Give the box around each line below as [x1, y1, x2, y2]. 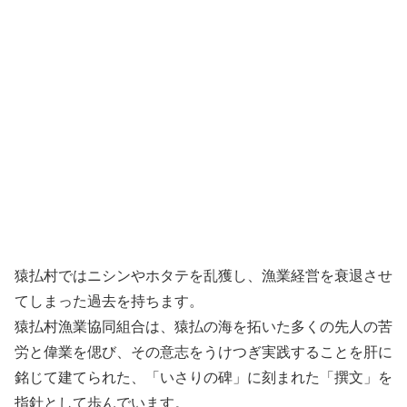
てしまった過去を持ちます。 [15, 293, 203, 310]
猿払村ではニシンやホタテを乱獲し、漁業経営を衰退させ [15, 268, 392, 284]
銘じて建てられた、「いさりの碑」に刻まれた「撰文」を [15, 370, 392, 386]
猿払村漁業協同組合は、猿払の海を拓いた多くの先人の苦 [15, 319, 392, 335]
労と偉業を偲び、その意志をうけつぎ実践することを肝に [15, 344, 392, 361]
